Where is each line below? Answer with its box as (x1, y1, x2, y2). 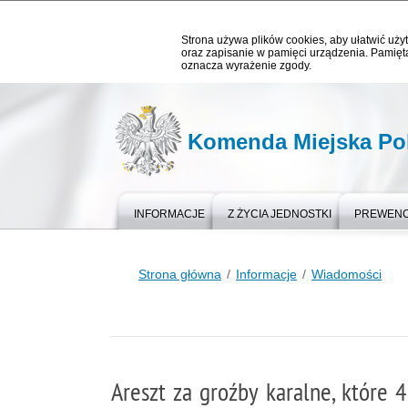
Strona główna (138, 267, 221, 281)
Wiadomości (311, 267, 382, 281)
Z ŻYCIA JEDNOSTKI (228, 208, 331, 220)
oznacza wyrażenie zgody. (181, 59, 311, 72)
